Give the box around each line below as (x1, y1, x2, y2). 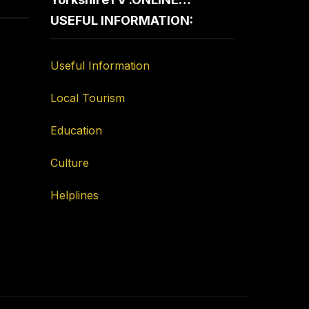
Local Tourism (50, 90, 126, 105)
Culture (50, 155, 90, 170)
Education (50, 123, 103, 137)
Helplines (50, 188, 99, 202)
